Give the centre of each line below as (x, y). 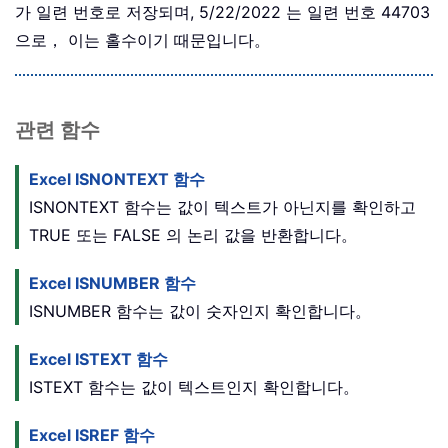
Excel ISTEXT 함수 (98, 359)
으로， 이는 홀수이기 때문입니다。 (142, 40)
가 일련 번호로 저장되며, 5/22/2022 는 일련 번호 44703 (222, 12)
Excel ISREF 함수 (92, 435)
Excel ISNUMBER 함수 (112, 283)
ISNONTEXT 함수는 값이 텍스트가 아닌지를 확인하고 (222, 207)
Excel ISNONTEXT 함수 (117, 179)
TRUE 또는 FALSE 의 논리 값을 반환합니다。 (193, 235)
